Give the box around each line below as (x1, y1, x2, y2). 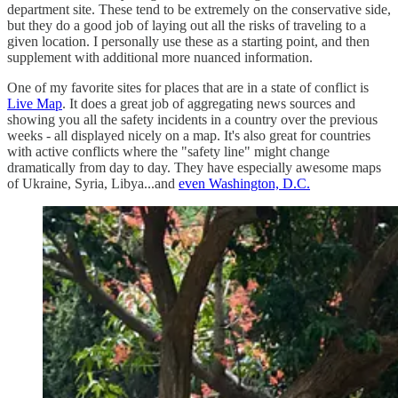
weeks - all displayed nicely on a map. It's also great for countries (7, 128, 370, 144)
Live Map (7, 96, 62, 112)
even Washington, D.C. (179, 176, 310, 192)
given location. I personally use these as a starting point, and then (7, 34, 370, 50)
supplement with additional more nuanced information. (7, 50, 313, 66)
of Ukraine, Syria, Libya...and (7, 176, 179, 192)
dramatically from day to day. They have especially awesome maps (7, 160, 381, 176)
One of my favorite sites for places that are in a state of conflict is (7, 80, 369, 96)
